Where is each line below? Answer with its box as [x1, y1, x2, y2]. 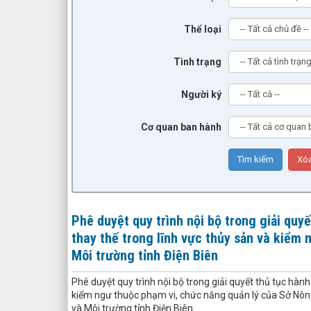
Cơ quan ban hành [141, 121, 222, 133]
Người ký [181, 88, 222, 100]
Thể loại [184, 23, 222, 35]
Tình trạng [174, 56, 222, 67]
